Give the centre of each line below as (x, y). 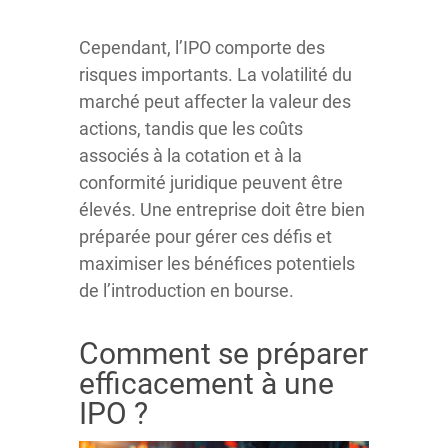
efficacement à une (206, 383)
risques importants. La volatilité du (215, 74)
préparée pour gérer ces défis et (205, 236)
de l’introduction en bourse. (186, 290)
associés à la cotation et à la (190, 155)
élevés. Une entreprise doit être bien (222, 209)
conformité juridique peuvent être (211, 182)
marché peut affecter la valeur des (215, 101)
